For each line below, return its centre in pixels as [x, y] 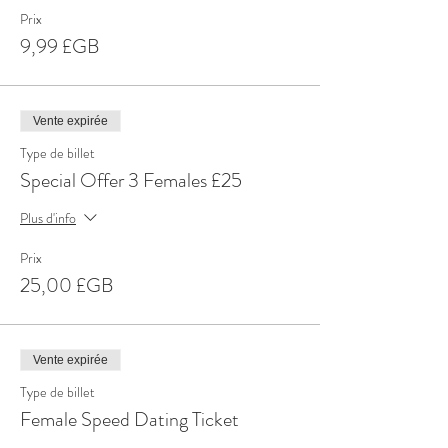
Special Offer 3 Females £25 [131, 180]
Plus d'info [48, 217]
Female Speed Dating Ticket [129, 419]
